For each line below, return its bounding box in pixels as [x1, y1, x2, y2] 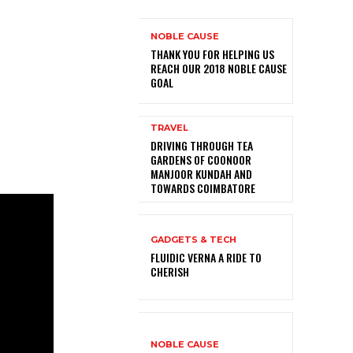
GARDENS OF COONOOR [150, 150, 251, 168]
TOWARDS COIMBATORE [150, 179, 255, 196]
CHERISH [150, 262, 189, 280]
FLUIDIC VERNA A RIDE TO [150, 248, 262, 266]
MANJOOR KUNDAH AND [150, 165, 252, 182]
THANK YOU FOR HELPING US [150, 46, 274, 63]
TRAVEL [150, 121, 188, 133]
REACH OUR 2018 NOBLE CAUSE [150, 60, 287, 77]
